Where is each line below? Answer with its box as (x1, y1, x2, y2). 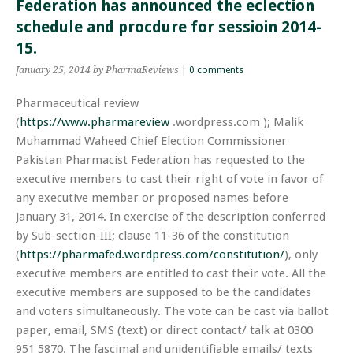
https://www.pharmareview (20, 115, 169, 130)
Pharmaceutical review (16, 96, 139, 111)
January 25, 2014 (16, 65, 91, 76)
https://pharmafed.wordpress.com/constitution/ (20, 247, 284, 262)
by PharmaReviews (93, 65, 179, 76)
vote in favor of (237, 172, 323, 187)
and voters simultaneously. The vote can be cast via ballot (16, 304, 329, 319)
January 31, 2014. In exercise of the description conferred (16, 210, 325, 225)
